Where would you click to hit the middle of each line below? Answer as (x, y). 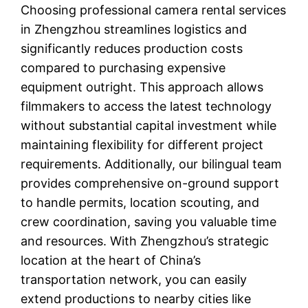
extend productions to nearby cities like (136, 298)
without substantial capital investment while (149, 125)
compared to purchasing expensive (123, 67)
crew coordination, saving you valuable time (149, 221)
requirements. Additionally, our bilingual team (152, 164)
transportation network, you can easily (134, 279)
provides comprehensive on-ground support (150, 183)
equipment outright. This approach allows (142, 87)
